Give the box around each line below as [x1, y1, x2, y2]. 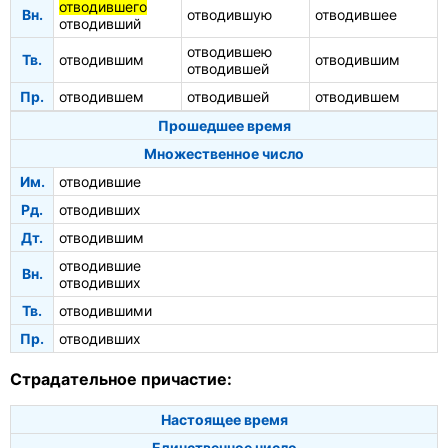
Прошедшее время [157, 117, 291, 135]
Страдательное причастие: [10, 369, 232, 390]
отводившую [187, 6, 272, 24]
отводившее [315, 6, 397, 24]
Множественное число [144, 145, 304, 163]
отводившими [59, 302, 152, 320]
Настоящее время [160, 411, 288, 429]
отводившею [187, 43, 272, 61]
